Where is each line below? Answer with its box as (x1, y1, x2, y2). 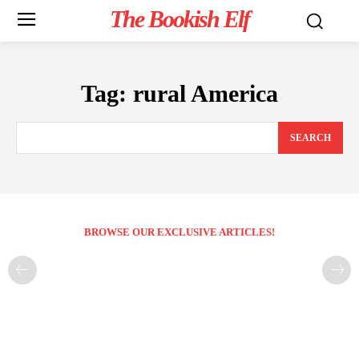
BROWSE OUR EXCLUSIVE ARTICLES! (84, 226, 275, 239)
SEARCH (290, 132, 331, 144)
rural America (133, 80, 278, 107)
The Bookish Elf (109, 6, 249, 32)
